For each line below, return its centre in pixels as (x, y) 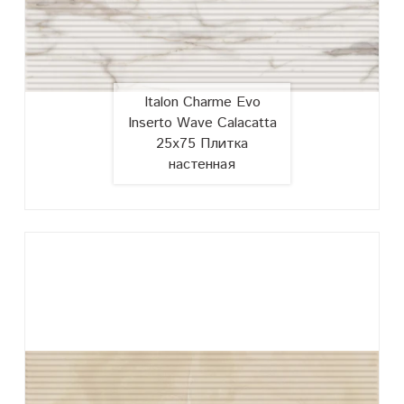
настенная (202, 164)
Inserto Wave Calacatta (202, 123)
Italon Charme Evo (202, 102)
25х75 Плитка (202, 143)
